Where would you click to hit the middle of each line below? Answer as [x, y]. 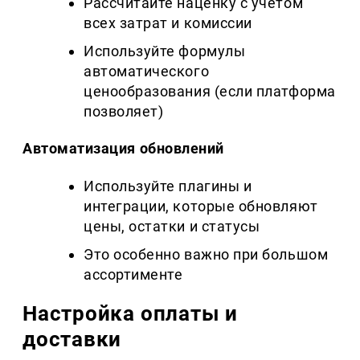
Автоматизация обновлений [123, 149]
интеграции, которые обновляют [201, 207]
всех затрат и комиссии [168, 23]
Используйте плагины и [168, 186]
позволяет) [124, 112]
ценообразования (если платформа [210, 92]
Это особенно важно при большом [206, 255]
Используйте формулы [165, 51]
